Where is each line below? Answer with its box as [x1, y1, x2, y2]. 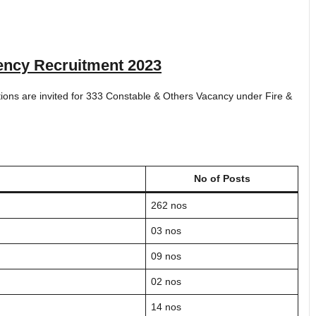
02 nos [151, 275, 181, 287]
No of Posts [193, 172, 250, 184]
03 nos [151, 224, 181, 236]
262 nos [151, 199, 187, 211]
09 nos [151, 250, 181, 262]
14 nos [151, 300, 181, 312]
